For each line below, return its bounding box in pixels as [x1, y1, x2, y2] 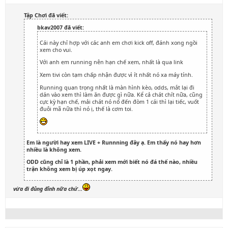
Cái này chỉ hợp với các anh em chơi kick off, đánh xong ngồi [40, 39, 197, 46]
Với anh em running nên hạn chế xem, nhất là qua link [40, 59, 183, 66]
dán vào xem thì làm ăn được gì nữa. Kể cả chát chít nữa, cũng [40, 91, 203, 98]
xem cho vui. [40, 46, 72, 53]
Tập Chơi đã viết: [24, 12, 68, 19]
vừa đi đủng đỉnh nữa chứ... [13, 185, 82, 192]
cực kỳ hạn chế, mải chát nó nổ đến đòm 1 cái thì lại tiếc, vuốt [40, 98, 199, 105]
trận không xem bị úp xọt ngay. [26, 165, 112, 173]
